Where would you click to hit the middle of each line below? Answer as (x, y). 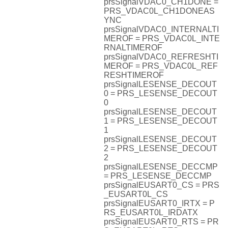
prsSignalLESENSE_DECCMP (161, 167)
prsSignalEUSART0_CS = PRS (162, 185)
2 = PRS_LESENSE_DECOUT (161, 149)
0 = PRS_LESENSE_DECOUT (161, 94)
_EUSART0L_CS (136, 194)
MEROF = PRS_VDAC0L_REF (161, 66)
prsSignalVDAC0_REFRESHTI (161, 57)
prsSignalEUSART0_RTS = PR (161, 222)
